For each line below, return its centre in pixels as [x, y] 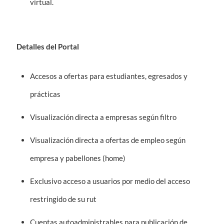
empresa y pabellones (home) [78, 158]
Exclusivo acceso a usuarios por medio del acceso [110, 181]
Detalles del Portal [48, 46]
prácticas [45, 94]
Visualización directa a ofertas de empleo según [108, 140]
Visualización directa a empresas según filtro [103, 117]
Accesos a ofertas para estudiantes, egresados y [109, 76]
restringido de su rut [63, 199]
